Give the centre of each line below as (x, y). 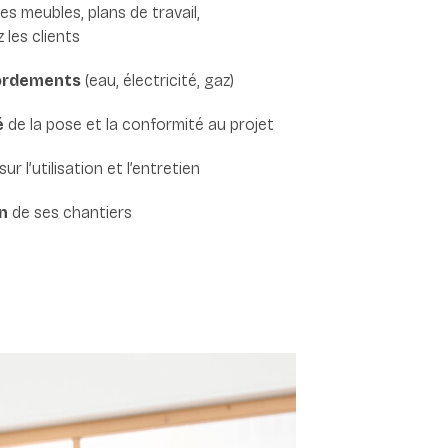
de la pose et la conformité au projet (139, 124)
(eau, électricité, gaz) (157, 80)
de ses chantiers (70, 212)
